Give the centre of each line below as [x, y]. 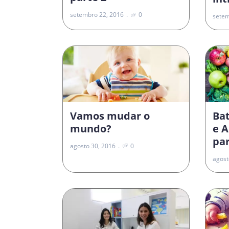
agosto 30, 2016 [93, 146]
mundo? [92, 128]
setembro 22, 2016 [97, 15]
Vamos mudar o [110, 116]
